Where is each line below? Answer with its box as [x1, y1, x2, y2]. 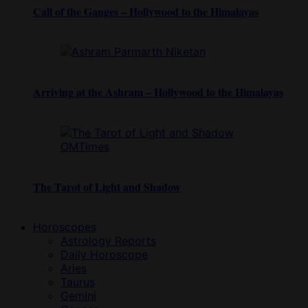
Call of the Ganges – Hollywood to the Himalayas [33, 3, 258, 19]
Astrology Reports [60, 234, 156, 248]
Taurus [60, 275, 95, 289]
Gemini [60, 289, 96, 303]
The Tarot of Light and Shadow [33, 178, 181, 195]
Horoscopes [33, 220, 96, 234]
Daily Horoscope [60, 247, 148, 262]
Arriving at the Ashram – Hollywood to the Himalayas [33, 84, 283, 100]
